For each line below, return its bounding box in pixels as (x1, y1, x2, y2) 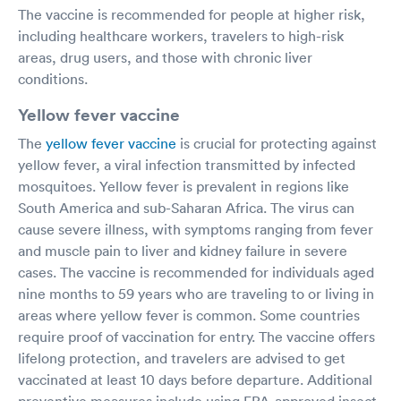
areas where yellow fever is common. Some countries (18, 305, 360, 324)
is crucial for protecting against (176, 133, 377, 152)
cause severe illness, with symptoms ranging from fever (18, 219, 373, 238)
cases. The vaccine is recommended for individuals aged (18, 262, 374, 281)
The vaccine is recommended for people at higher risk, (18, 4, 365, 23)
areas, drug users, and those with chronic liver (18, 47, 312, 66)
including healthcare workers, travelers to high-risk (18, 26, 344, 45)
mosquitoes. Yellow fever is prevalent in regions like (18, 176, 349, 195)
